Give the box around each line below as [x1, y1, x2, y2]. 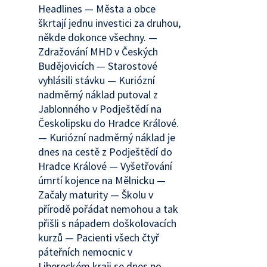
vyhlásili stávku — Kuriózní [38, 73, 155, 87]
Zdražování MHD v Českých [38, 45, 158, 58]
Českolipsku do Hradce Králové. [38, 116, 179, 130]
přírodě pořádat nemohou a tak [38, 202, 178, 216]
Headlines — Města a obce [38, 2, 156, 15]
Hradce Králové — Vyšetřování [38, 159, 172, 173]
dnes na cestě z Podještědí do [38, 145, 172, 159]
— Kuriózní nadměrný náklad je [38, 131, 175, 144]
